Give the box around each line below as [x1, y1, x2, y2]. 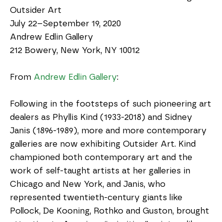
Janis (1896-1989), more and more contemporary [10, 126, 207, 135]
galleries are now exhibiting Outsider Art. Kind [10, 140, 196, 148]
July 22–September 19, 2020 [10, 19, 121, 28]
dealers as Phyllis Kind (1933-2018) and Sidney [10, 113, 192, 121]
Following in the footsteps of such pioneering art [10, 100, 211, 108]
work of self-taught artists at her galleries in [10, 166, 190, 175]
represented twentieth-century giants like [10, 193, 182, 202]
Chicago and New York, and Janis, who [10, 180, 166, 188]
